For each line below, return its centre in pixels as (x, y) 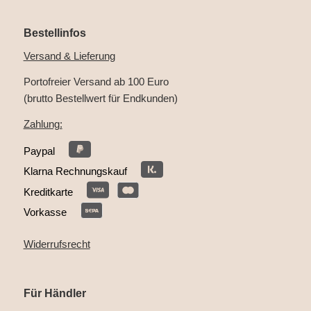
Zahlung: (43, 124)
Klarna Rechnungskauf (75, 171)
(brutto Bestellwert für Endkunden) (100, 98)
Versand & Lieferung (69, 56)
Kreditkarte (48, 192)
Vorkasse (45, 212)
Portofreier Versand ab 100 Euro (96, 81)
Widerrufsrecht (57, 244)
